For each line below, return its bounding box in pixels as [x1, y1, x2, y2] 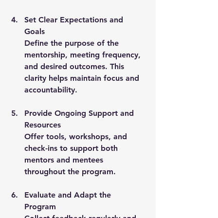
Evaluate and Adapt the [24, 190, 113, 200]
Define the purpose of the [24, 38, 121, 48]
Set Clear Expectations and [24, 15, 126, 24]
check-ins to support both [24, 143, 120, 153]
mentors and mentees [24, 155, 106, 164]
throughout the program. [24, 166, 116, 176]
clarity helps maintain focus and [24, 73, 142, 83]
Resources [24, 120, 61, 129]
